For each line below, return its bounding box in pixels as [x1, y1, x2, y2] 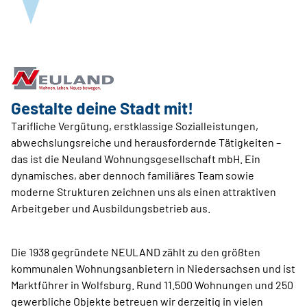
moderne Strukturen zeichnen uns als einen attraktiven [11, 184, 276, 198]
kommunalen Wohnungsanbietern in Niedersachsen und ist [11, 261, 295, 275]
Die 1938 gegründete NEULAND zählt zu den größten [11, 245, 260, 258]
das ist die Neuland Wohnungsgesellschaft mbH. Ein [11, 151, 260, 165]
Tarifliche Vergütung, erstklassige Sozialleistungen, [11, 119, 258, 132]
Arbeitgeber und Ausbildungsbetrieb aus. [11, 201, 210, 214]
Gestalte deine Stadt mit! [11, 97, 193, 118]
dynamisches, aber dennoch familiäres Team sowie [11, 168, 254, 182]
